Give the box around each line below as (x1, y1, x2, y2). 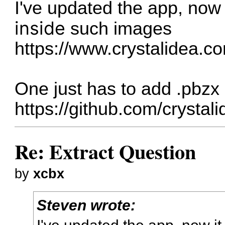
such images (65, 19, 177, 39)
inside (15, 17, 66, 40)
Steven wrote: (37, 196, 136, 213)
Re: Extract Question (15, 136, 196, 166)
